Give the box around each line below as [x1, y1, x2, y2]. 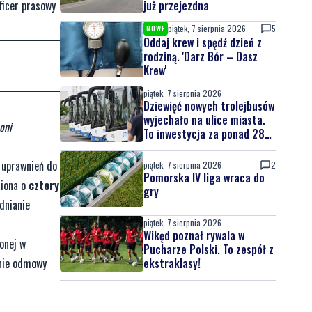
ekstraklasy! [143, 255, 201, 272]
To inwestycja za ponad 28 [143, 125, 265, 142]
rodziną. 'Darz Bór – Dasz [143, 48, 258, 65]
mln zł [143, 139, 171, 156]
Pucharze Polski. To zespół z [143, 241, 274, 258]
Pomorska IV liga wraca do [143, 169, 265, 186]
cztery [29, 176, 59, 194]
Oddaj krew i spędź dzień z [143, 34, 262, 51]
